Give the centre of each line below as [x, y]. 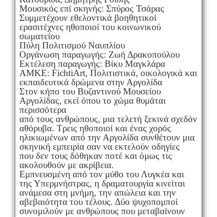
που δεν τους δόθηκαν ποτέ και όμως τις [95, 155]
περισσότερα [43, 109]
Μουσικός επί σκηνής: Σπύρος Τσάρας [92, 8]
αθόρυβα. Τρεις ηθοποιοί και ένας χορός [95, 128]
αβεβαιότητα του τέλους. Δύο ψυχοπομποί [98, 201]
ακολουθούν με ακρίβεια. [66, 165]
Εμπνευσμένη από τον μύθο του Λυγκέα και [101, 174]
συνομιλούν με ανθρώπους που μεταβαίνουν [102, 211]
